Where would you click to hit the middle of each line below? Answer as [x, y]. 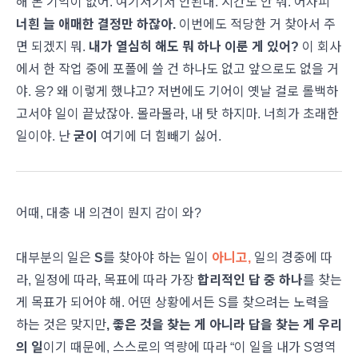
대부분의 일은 [55, 258]
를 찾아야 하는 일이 [157, 258]
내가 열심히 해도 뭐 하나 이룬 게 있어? [194, 47]
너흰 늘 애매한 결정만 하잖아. [97, 24]
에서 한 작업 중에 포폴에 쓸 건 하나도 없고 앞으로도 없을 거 [177, 69]
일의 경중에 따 [292, 258]
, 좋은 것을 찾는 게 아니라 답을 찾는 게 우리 [224, 325]
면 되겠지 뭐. [52, 47]
